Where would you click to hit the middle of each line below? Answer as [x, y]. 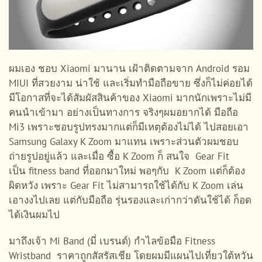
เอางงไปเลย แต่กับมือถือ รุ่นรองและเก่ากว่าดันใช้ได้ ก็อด [130, 200]
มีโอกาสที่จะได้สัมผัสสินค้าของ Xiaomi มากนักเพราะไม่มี [130, 98]
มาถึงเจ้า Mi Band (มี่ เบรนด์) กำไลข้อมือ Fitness [112, 241]
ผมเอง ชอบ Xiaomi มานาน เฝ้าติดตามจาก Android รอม [129, 69]
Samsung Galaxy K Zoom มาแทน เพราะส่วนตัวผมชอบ [124, 142]
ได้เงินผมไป [34, 215]
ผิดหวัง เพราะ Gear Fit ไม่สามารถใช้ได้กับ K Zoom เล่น [126, 186]
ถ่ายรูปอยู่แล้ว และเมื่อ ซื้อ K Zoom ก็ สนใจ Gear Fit [119, 156]
